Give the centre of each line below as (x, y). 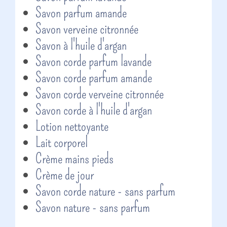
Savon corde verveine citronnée (100, 93)
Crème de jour (65, 175)
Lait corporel (62, 142)
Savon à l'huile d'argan (81, 45)
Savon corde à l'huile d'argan (94, 110)
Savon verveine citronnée (87, 29)
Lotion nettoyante (72, 126)
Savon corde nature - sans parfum (105, 191)
